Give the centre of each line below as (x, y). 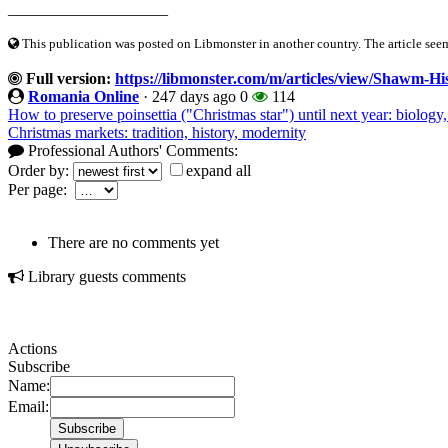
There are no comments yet (133, 242)
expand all (218, 170)
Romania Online (83, 96)
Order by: (40, 170)
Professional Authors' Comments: (131, 150)
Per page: (41, 189)
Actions (32, 348)
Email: (28, 406)
